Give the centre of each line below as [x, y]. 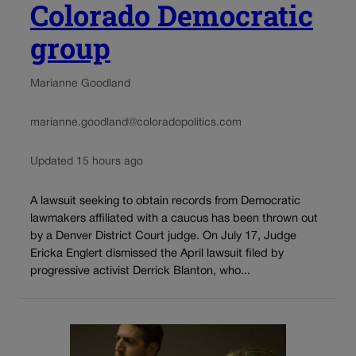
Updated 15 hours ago [87, 162]
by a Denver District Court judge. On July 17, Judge [163, 236]
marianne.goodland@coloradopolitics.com [136, 123]
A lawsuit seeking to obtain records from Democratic [165, 201]
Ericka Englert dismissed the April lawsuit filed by [157, 253]
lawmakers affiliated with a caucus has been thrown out [174, 219]
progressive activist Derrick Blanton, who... [140, 271]
